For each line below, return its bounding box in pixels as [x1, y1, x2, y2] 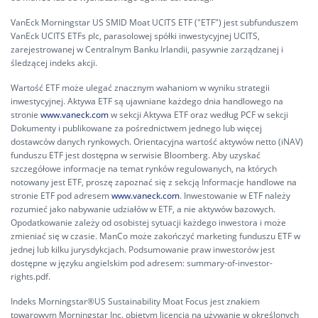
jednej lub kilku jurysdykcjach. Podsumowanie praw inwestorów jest [11, 243, 275, 256]
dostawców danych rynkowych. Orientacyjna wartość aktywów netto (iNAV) [11, 136, 303, 148]
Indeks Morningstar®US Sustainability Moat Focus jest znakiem [11, 295, 260, 307]
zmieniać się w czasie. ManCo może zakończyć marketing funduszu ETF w [11, 230, 300, 242]
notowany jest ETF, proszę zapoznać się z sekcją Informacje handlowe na [11, 176, 297, 188]
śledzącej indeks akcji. [11, 57, 97, 69]
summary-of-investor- [187, 257, 273, 269]
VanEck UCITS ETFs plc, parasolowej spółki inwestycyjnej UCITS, [11, 30, 260, 42]
